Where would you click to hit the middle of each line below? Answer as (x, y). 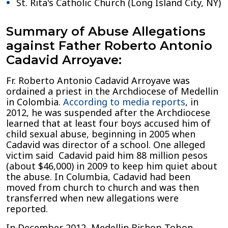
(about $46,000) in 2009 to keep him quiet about (112, 166)
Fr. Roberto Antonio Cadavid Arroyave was (98, 80)
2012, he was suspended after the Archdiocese (108, 112)
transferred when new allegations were (92, 198)
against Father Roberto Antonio (109, 46)
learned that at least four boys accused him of (108, 123)
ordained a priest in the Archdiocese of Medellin (112, 91)
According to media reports (124, 102)
